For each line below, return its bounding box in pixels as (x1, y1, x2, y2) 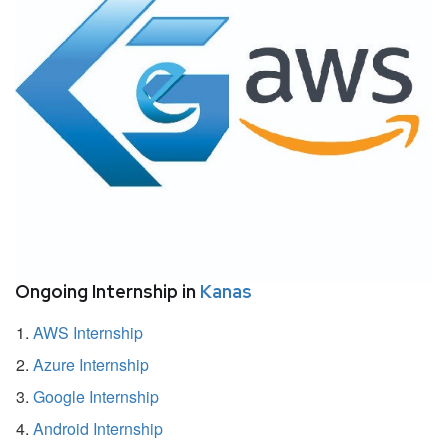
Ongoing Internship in (15, 279, 200, 303)
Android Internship (33, 416, 163, 440)
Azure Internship (33, 352, 149, 376)
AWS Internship (33, 320, 143, 344)
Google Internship (33, 384, 159, 408)
